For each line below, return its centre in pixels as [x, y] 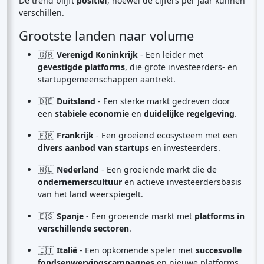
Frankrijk [75, 135]
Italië [67, 250]
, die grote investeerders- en [181, 67]
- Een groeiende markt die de [158, 169]
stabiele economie [92, 113]
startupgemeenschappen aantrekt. [107, 79]
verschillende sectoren [83, 228]
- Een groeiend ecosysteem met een [166, 135]
